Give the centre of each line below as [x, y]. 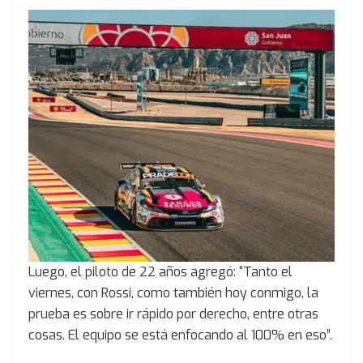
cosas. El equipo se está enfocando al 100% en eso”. [180, 335]
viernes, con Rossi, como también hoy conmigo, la [173, 293]
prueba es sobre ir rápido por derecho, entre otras [173, 314]
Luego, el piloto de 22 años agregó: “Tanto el [160, 272]
